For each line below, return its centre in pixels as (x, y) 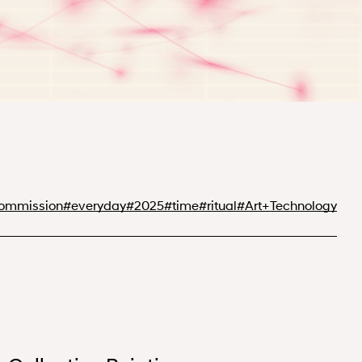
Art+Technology (291, 205)
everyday (99, 205)
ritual (222, 205)
